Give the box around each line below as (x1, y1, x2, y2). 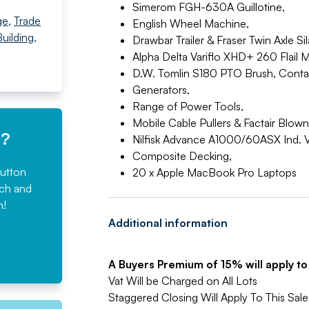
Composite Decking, (132, 149, 232, 163)
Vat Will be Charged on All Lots (108, 274, 257, 288)
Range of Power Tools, (132, 99, 243, 113)
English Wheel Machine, (132, 17, 249, 30)
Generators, (132, 83, 190, 97)
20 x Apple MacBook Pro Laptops (132, 166, 297, 179)
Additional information (108, 216, 228, 230)
